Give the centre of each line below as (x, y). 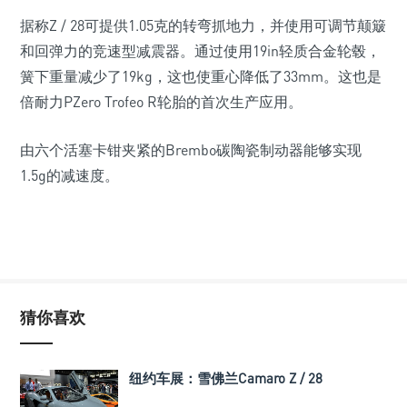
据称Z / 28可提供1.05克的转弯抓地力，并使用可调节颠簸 (203, 25)
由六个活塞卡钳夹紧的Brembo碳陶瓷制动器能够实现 (191, 150)
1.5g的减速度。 (69, 175)
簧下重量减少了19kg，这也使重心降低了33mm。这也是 (201, 76)
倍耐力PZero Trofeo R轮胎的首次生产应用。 (161, 102)
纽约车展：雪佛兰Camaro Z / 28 (226, 378)
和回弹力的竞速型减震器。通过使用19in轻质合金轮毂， (200, 51)
